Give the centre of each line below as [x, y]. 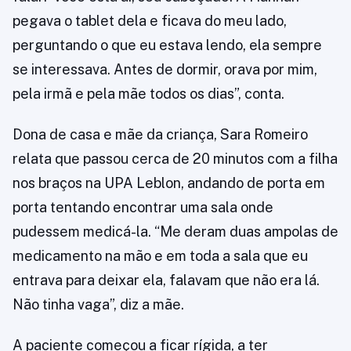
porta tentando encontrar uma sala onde [143, 207]
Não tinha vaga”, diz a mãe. [98, 304]
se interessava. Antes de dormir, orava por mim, [165, 69]
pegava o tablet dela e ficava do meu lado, [150, 21]
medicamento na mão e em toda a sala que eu [160, 256]
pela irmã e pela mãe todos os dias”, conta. [148, 94]
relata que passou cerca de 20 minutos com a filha [175, 159]
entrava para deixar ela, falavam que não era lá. [166, 280]
